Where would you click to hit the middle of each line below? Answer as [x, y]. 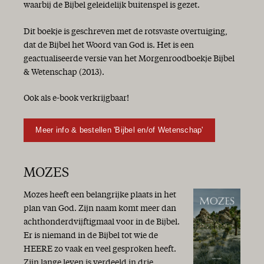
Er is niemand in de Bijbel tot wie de [91, 235]
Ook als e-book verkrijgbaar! [76, 99]
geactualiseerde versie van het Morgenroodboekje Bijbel [129, 59]
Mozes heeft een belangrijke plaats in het [100, 195]
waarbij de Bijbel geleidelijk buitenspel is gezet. [112, 6]
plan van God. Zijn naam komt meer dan [100, 208]
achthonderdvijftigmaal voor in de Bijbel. [102, 222]
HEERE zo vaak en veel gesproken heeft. [100, 249]
